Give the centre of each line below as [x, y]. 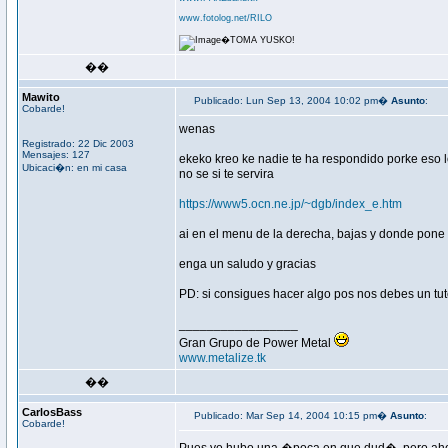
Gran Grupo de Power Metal [256, 343]
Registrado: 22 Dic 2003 [78, 143]
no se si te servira [226, 174]
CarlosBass [52, 412]
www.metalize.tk [222, 358]
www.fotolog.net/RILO [225, 18]
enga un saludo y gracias [247, 264]
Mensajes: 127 [56, 154]
